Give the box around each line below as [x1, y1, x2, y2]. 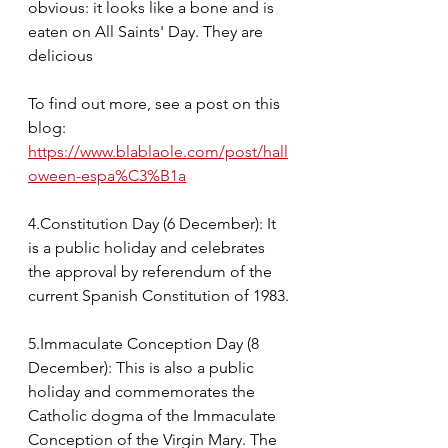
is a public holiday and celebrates [28, 237, 269, 257]
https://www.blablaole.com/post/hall [28, 141, 288, 161]
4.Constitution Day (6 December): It [28, 213, 280, 233]
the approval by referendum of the [28, 261, 276, 281]
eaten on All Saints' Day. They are [28, 21, 267, 41]
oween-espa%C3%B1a [28, 165, 186, 185]
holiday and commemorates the [28, 381, 259, 401]
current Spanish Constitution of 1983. [28, 285, 289, 305]
